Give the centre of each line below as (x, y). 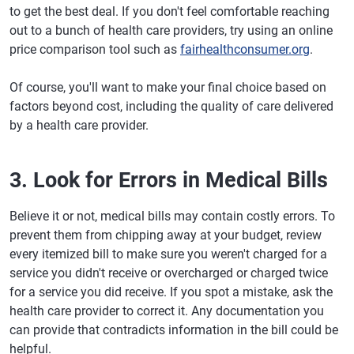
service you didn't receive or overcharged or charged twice (169, 273)
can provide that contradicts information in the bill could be (174, 330)
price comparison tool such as (95, 49)
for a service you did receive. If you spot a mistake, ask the (171, 292)
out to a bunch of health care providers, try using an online (171, 30)
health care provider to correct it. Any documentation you (167, 311)
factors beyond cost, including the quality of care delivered (171, 106)
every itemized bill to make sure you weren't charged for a (168, 254)
